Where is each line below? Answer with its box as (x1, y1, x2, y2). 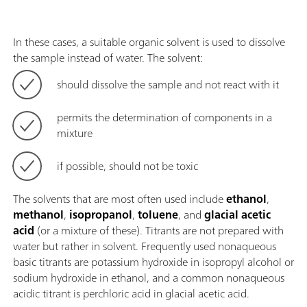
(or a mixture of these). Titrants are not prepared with (34, 220, 284, 240)
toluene (138, 204, 178, 224)
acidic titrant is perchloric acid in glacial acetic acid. (13, 283, 249, 303)
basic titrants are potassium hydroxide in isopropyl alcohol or (13, 251, 294, 271)
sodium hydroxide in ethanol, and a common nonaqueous (13, 267, 284, 287)
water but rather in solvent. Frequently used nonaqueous (13, 236, 276, 256)
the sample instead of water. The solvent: (13, 47, 203, 67)
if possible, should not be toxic (57, 156, 198, 175)
